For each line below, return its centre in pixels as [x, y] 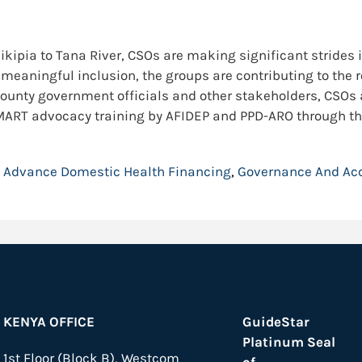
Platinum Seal [289, 342]
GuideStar [276, 322]
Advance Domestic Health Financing [117, 172]
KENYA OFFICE [49, 322]
